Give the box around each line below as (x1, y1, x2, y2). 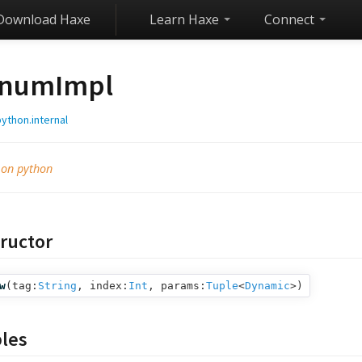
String (38, 280, 77, 292)
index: (90, 280, 128, 292)
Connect (264, 11, 318, 28)
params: (161, 280, 206, 292)
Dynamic (245, 280, 290, 292)
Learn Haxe (149, 11, 222, 28)
